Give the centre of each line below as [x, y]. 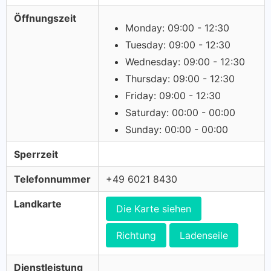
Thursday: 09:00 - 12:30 [180, 79]
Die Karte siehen [154, 209]
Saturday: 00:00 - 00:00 [180, 113]
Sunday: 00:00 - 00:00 [177, 129]
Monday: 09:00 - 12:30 [177, 28]
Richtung [136, 235]
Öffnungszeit [45, 18]
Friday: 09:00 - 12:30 [173, 96]
